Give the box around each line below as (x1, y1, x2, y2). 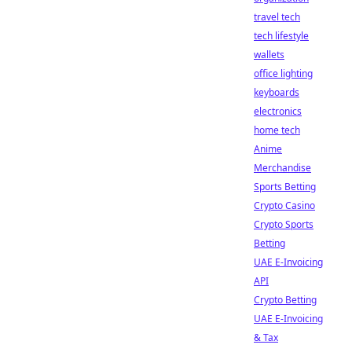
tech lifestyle (254, 29, 309, 42)
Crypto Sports (254, 218, 313, 231)
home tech (254, 123, 300, 137)
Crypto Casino (254, 199, 315, 212)
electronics (254, 104, 302, 118)
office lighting (254, 67, 313, 80)
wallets (254, 48, 284, 61)
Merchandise (254, 161, 311, 174)
